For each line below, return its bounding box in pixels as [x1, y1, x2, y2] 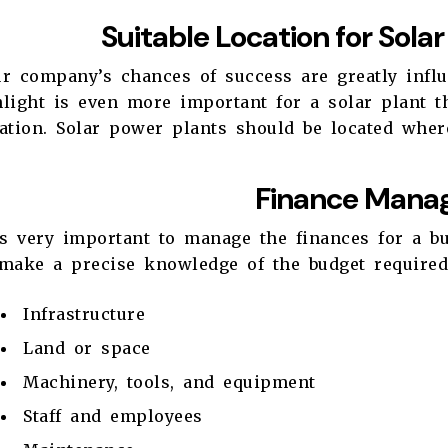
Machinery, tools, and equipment [23, 372, 316, 393]
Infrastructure [23, 304, 145, 325]
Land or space [23, 338, 151, 359]
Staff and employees [23, 406, 203, 427]
